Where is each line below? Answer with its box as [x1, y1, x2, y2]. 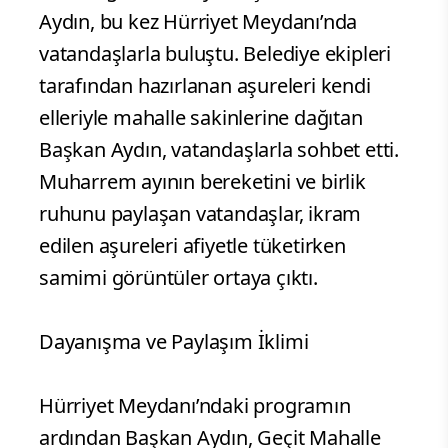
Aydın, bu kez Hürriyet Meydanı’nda [39, 8, 358, 36]
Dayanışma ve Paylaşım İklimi [39, 328, 314, 356]
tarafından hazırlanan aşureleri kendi [39, 72, 371, 100]
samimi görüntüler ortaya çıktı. [39, 264, 323, 292]
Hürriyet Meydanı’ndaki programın [39, 392, 351, 420]
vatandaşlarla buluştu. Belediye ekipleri [39, 40, 391, 68]
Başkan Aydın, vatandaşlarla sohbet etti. [39, 136, 399, 164]
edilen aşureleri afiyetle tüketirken [39, 232, 346, 260]
